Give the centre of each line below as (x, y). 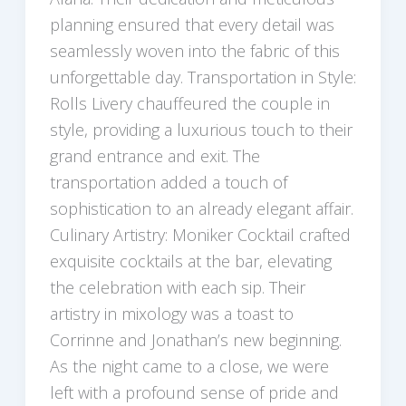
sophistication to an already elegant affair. (201, 208)
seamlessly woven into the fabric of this (194, 50)
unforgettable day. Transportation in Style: (203, 77)
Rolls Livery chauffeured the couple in (189, 103)
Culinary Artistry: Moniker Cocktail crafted (200, 234)
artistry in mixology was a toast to (171, 313)
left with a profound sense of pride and (194, 392)
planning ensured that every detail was (192, 24)
